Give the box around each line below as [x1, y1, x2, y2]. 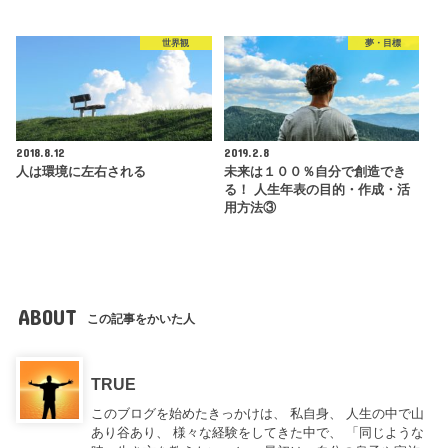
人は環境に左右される [16, 164, 147, 179]
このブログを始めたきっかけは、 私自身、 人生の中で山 [91, 405, 425, 421]
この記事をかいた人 [87, 311, 196, 326]
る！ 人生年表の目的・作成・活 [223, 182, 410, 197]
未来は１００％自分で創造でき [223, 164, 406, 179]
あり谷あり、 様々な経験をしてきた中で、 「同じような [91, 424, 425, 440]
